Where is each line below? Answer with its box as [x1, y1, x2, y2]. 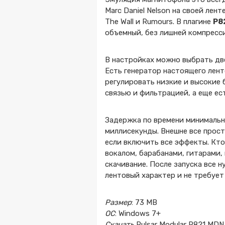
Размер [105, 198, 132, 207]
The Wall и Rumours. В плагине [105, 17, 213, 26]
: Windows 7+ [115, 209, 161, 218]
